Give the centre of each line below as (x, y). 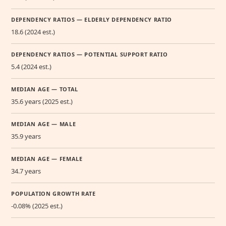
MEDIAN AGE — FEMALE (47, 158)
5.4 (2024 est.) (31, 66)
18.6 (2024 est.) (33, 32)
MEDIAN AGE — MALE (44, 124)
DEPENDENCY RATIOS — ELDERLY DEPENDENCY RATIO (92, 19)
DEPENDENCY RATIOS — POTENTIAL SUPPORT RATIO (90, 54)
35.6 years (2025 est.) (42, 101)
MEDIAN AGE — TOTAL (45, 89)
